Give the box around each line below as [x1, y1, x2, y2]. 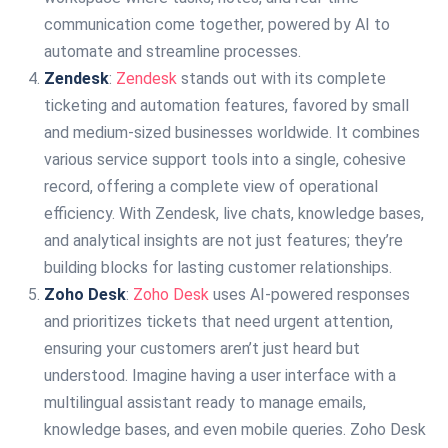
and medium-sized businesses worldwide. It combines [44, 123, 420, 142]
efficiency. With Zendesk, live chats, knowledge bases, [44, 204, 424, 223]
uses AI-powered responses [209, 285, 410, 304]
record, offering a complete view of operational [44, 177, 378, 196]
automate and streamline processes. [44, 42, 301, 61]
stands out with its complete [177, 69, 386, 88]
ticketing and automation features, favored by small [44, 96, 409, 115]
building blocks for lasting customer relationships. [44, 258, 392, 277]
